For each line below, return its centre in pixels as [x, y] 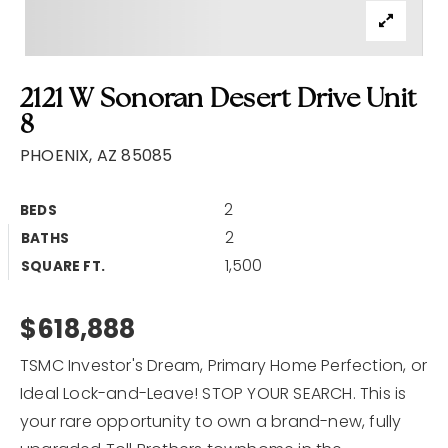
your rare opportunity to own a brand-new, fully [211, 421]
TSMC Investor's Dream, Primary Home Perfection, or [224, 365]
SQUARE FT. [63, 266]
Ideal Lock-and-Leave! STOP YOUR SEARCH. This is [213, 393]
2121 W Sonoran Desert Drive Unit [218, 100]
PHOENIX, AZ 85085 [96, 155]
